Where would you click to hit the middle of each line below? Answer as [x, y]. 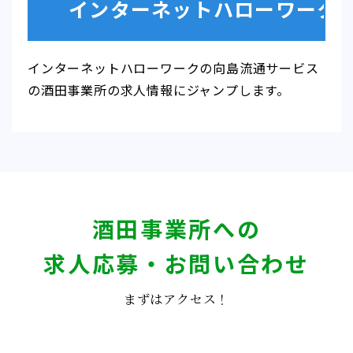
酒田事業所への [176, 229]
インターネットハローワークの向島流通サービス [173, 68]
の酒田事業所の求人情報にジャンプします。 [159, 90]
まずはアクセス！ [176, 299]
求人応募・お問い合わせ [176, 264]
